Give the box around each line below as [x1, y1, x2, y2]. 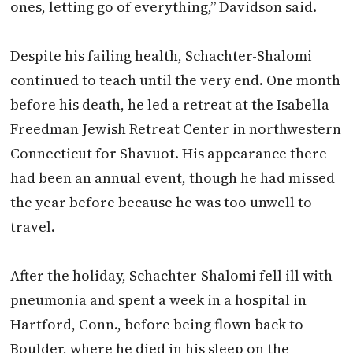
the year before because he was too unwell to [10, 191, 313, 212]
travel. [10, 216, 56, 236]
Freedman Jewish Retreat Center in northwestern [10, 118, 342, 139]
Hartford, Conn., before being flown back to [10, 314, 304, 334]
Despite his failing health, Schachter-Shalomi [10, 45, 313, 65]
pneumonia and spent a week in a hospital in [10, 289, 307, 310]
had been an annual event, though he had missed [10, 167, 336, 188]
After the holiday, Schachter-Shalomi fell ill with [10, 265, 333, 285]
